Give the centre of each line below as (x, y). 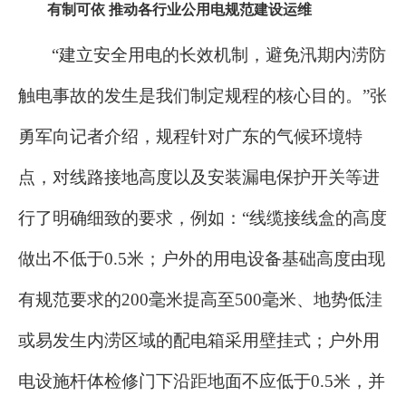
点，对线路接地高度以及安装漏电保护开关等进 (199, 178)
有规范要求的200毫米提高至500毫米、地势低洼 (200, 300)
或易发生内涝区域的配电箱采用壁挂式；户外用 (199, 341)
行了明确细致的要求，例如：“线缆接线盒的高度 (203, 218)
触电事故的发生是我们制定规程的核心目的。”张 (203, 96)
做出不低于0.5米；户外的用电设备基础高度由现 (202, 259)
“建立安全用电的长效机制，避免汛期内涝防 (219, 55)
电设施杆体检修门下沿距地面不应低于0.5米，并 (202, 382)
